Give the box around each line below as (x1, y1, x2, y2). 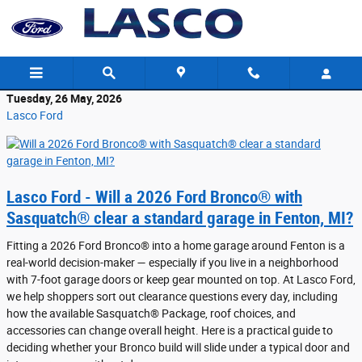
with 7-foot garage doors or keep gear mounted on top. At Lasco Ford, (6, 272, 356, 286)
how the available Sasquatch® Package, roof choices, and (6, 306, 296, 320)
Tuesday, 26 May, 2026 (6, 92, 122, 105)
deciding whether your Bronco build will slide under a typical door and (6, 340, 350, 354)
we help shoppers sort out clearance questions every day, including (6, 289, 338, 303)
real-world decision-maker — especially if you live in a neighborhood (6, 255, 339, 269)
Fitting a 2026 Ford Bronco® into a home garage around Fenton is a (6, 238, 345, 252)
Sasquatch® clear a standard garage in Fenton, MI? (6, 208, 353, 228)
